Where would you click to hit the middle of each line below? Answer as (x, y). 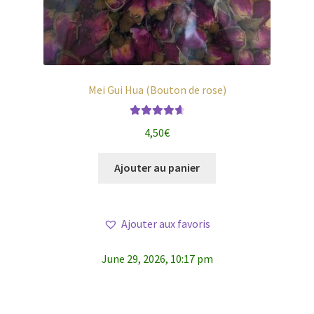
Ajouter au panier (157, 168)
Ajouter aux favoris (166, 224)
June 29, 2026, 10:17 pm (157, 259)
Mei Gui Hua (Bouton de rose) (157, 89)
